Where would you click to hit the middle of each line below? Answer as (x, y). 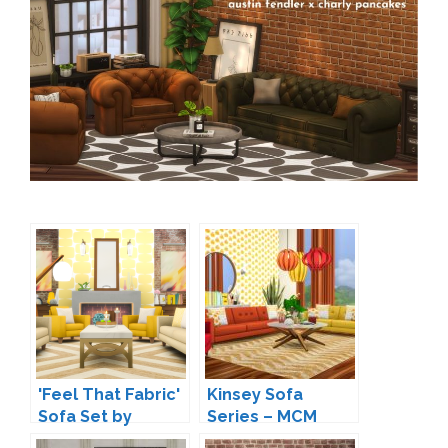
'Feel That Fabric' (109, 395)
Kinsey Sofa (255, 395)
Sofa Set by (85, 417)
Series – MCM (262, 417)
